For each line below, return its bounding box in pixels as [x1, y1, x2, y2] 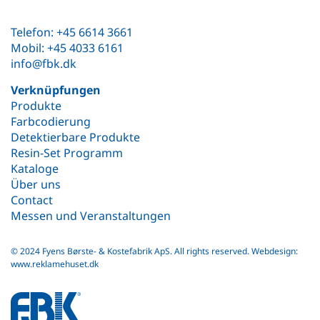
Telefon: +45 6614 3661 [11, 24, 133, 40]
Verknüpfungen [11, 81, 101, 98]
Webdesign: [251, 244, 298, 257]
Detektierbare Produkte [11, 129, 140, 145]
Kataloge [11, 160, 59, 176]
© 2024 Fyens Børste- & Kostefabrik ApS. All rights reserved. [11, 244, 251, 257]
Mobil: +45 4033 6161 [11, 39, 124, 56]
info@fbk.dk [11, 55, 76, 71]
